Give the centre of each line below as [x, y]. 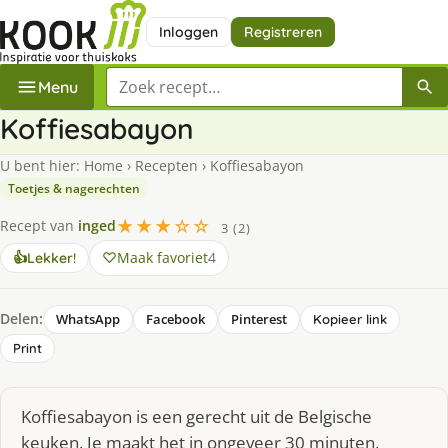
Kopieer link [350, 318]
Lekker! [51, 257]
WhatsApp [88, 318]
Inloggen [188, 31]
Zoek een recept [166, 77]
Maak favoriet [162, 257]
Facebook [175, 318]
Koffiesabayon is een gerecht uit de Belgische [196, 416]
